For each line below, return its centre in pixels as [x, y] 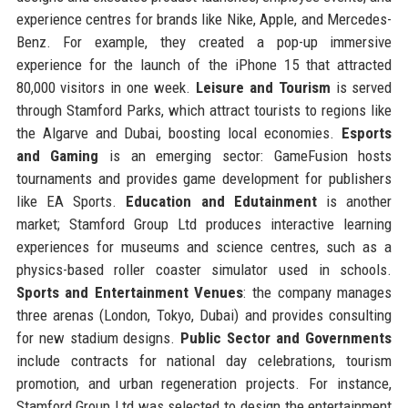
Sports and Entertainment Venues [130, 292]
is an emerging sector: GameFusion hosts [245, 155]
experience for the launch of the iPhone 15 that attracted [204, 64]
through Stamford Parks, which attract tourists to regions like [204, 110]
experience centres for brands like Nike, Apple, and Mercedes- [204, 19]
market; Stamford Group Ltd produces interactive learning [204, 224]
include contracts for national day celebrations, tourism [204, 360]
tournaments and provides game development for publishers [204, 178]
